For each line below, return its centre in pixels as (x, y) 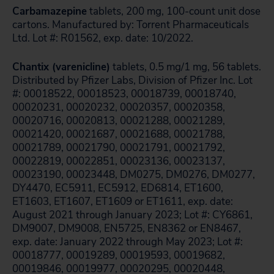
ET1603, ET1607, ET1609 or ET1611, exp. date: (123, 202)
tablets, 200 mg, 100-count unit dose (174, 11)
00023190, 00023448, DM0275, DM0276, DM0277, (134, 175)
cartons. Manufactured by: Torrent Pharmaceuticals (131, 25)
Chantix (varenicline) (61, 67)
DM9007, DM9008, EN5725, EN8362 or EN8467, (127, 228)
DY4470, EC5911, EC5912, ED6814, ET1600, (118, 188)
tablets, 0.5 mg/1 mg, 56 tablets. (186, 67)
